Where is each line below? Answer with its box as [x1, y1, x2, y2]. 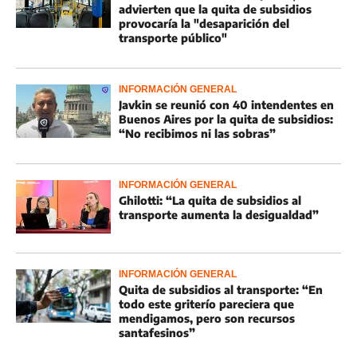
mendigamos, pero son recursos [119, 312, 295, 325]
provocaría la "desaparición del [119, 17, 289, 30]
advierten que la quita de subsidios [119, 2, 312, 16]
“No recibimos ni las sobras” [119, 127, 276, 140]
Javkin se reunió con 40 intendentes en [119, 98, 334, 112]
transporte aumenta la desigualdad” [119, 208, 319, 222]
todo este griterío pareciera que [119, 297, 294, 311]
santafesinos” [119, 326, 195, 339]
